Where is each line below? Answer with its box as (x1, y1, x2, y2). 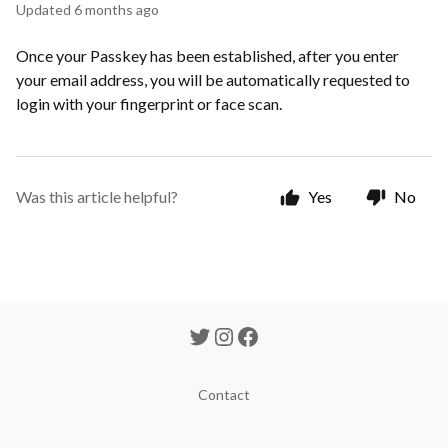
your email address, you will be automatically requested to (16, 70, 410, 89)
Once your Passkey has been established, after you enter (16, 46, 399, 65)
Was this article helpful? (16, 187, 178, 206)
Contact (198, 386, 250, 403)
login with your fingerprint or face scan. (16, 94, 285, 113)
